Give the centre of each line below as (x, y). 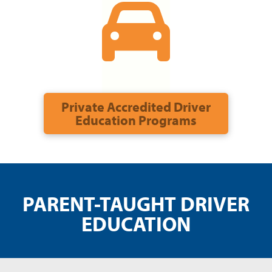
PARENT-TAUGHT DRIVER (136, 204)
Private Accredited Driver (136, 107)
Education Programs (136, 120)
